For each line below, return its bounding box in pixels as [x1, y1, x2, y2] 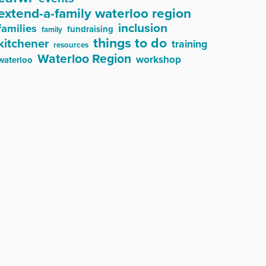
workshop [136, 53, 181, 66]
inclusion [118, 21, 167, 36]
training [172, 38, 207, 50]
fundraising [67, 24, 113, 34]
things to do [93, 35, 167, 52]
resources [53, 40, 88, 50]
